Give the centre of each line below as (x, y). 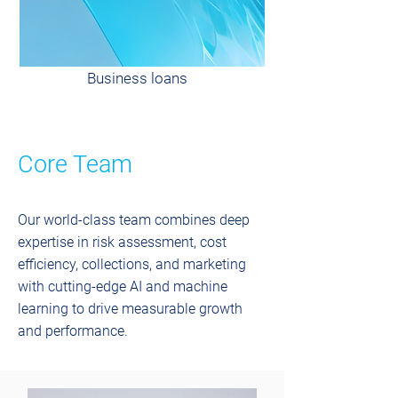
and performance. (73, 331)
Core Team (75, 164)
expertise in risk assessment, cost (122, 242)
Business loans (137, 78)
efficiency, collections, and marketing (132, 264)
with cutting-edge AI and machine (123, 287)
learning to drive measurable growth (130, 309)
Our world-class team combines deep (134, 220)
